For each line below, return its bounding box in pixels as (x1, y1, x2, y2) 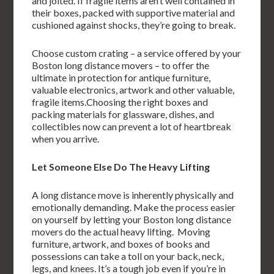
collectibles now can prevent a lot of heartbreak (32, 120, 232, 132)
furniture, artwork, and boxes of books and (32, 238, 210, 250)
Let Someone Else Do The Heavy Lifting (32, 161, 210, 172)
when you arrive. (32, 133, 100, 144)
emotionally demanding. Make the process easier (32, 201, 236, 213)
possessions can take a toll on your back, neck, (32, 250, 224, 262)
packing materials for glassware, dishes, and (32, 108, 215, 120)
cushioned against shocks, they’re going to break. (32, 19, 236, 31)
